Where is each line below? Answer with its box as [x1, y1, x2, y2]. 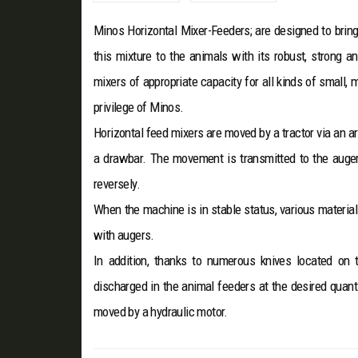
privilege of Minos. [93, 99, 184, 116]
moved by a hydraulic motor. [93, 304, 231, 320]
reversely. [93, 176, 141, 193]
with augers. [93, 227, 157, 244]
